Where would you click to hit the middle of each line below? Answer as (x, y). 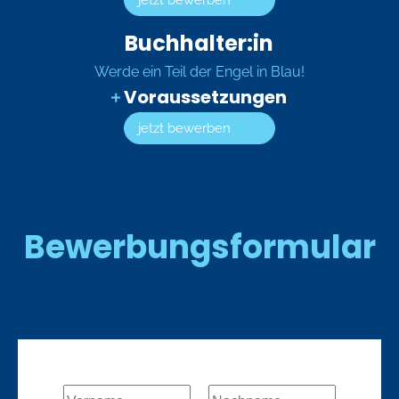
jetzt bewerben (185, 128)
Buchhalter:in (199, 43)
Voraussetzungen (206, 97)
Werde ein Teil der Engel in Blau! (199, 71)
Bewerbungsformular (199, 248)
